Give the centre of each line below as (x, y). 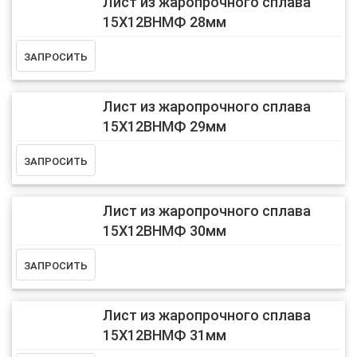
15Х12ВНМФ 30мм (164, 231)
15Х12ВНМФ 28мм (164, 22)
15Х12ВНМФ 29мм (164, 127)
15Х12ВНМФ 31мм (164, 335)
